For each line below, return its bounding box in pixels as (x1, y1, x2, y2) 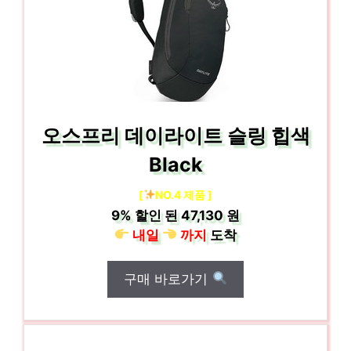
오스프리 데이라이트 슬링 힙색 (41, 123, 310, 147)
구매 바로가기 (124, 270, 212, 287)
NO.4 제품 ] (155, 187, 213, 201)
